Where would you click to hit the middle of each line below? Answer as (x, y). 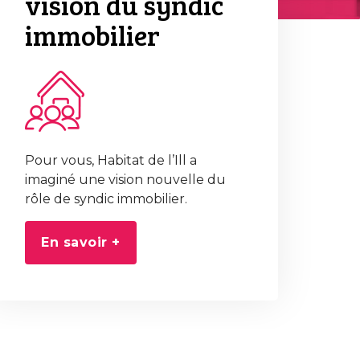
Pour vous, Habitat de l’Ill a (111, 160)
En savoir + (81, 242)
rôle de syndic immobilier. (106, 199)
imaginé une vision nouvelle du (125, 180)
